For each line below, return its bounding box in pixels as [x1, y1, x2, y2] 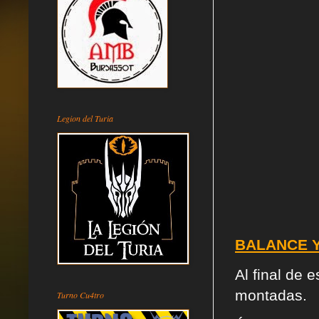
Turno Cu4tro [57, 288, 104, 300]
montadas [235, 286, 303, 303]
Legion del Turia [57, 112, 113, 124]
